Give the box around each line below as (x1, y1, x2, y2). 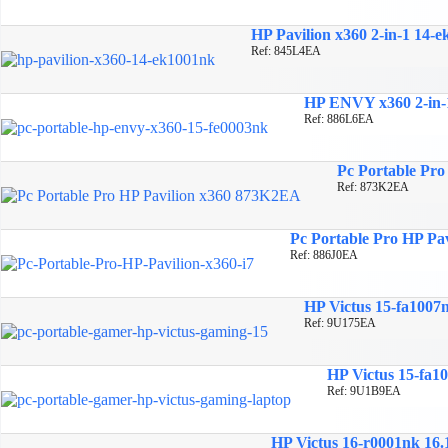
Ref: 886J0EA (290, 247, 358, 262)
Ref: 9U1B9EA (327, 383, 401, 398)
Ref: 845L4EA (251, 43, 321, 58)
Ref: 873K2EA (337, 179, 409, 194)
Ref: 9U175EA (304, 315, 376, 330)
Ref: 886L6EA (304, 111, 374, 126)
